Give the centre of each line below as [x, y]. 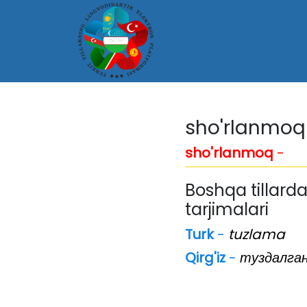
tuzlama [257, 234]
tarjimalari [227, 209]
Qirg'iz [205, 258]
